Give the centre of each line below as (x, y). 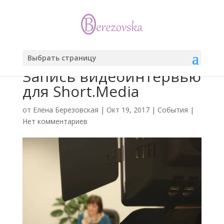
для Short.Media (80, 91)
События (172, 110)
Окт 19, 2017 (128, 110)
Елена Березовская (65, 110)
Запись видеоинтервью (111, 76)
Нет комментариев (55, 121)
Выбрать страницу (62, 58)
